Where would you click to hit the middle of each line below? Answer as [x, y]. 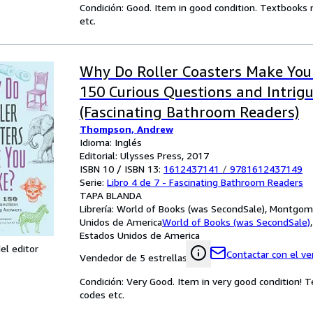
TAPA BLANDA [111, 195]
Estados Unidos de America [140, 235]
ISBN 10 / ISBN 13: [122, 169]
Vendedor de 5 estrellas [133, 257]
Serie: [93, 182]
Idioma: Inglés [111, 142]
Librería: [98, 209]
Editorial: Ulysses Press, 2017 [144, 155]
